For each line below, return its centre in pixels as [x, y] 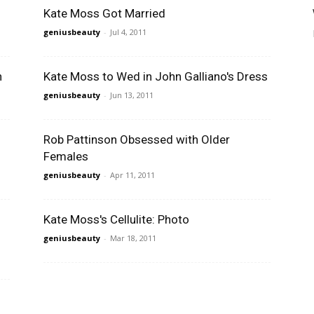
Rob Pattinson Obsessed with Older [137, 139]
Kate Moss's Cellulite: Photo [116, 219]
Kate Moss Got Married [104, 13]
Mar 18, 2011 [133, 238]
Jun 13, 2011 [132, 95]
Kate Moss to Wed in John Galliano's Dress [156, 76]
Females [66, 156]
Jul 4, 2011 [128, 32]
